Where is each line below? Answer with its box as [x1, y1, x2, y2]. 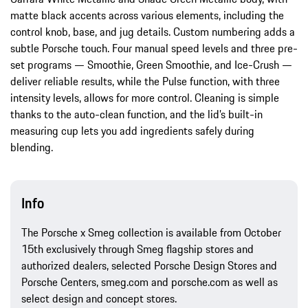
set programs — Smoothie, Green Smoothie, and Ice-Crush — [10, 56, 292, 73]
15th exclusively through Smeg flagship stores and [21, 240, 254, 257]
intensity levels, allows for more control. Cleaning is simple [10, 89, 279, 106]
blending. [10, 138, 53, 155]
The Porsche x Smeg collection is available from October [21, 223, 281, 241]
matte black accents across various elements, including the [10, 6, 284, 23]
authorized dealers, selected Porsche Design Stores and [21, 256, 277, 274]
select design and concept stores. [21, 289, 177, 307]
